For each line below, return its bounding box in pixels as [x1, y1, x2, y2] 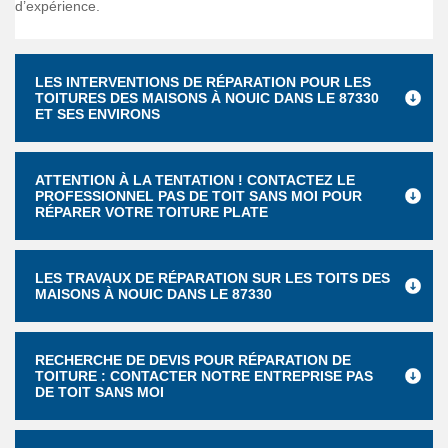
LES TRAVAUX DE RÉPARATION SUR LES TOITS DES [35, 270, 390, 286]
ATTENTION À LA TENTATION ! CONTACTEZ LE [35, 172, 355, 188]
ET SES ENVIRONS [35, 106, 160, 122]
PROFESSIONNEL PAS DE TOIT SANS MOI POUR [35, 188, 362, 204]
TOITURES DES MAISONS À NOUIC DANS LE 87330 [35, 90, 379, 106]
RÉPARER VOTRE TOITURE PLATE [35, 204, 268, 220]
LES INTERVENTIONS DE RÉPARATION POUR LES [35, 74, 371, 90]
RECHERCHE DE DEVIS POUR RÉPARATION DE [35, 352, 351, 368]
